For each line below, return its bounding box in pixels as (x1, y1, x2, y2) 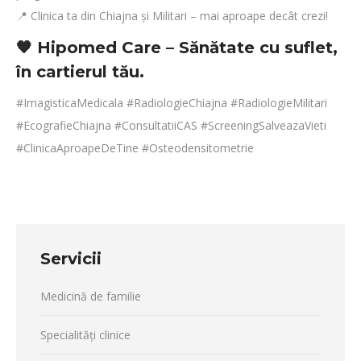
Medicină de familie (40, 288, 141, 304)
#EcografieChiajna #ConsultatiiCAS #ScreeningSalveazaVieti (16, 118, 326, 133)
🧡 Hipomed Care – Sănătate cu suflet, (16, 38, 338, 57)
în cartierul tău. (16, 62, 144, 81)
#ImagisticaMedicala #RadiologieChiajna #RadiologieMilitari (16, 95, 327, 110)
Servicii (40, 249, 102, 268)
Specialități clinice (40, 327, 131, 342)
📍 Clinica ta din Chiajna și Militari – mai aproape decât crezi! (16, 8, 328, 23)
